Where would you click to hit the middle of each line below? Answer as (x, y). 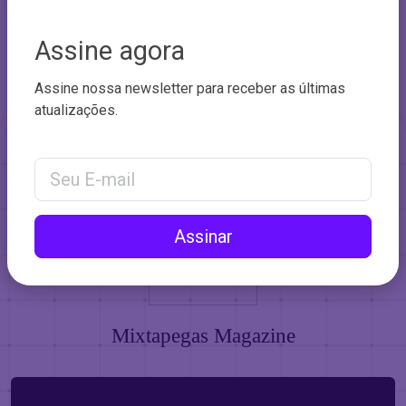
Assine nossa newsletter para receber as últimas (190, 88)
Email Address (80, 167)
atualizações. (76, 110)
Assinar (203, 236)
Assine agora (110, 50)
